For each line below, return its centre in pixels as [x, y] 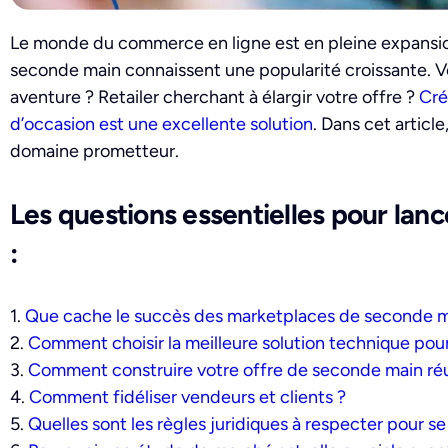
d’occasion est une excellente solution [161, 124]
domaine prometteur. [94, 151]
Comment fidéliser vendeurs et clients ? [187, 397]
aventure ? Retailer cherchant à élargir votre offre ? [214, 97]
